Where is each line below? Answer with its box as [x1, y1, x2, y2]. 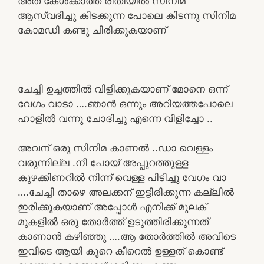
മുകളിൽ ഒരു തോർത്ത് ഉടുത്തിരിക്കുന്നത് [18, 215, 209, 227]
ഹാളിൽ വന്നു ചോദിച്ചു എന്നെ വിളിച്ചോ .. [18, 112, 213, 124]
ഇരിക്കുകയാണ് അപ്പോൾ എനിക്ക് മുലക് [18, 200, 206, 213]
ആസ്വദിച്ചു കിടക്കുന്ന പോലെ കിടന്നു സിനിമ [18, 9, 236, 21]
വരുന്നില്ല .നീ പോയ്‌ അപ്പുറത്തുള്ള [18, 156, 188, 169]
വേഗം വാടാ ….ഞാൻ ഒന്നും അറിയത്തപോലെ [18, 97, 233, 110]
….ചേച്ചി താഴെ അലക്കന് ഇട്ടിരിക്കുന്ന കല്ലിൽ [18, 186, 234, 198]
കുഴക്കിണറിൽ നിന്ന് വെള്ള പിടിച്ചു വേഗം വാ [18, 171, 226, 183]
